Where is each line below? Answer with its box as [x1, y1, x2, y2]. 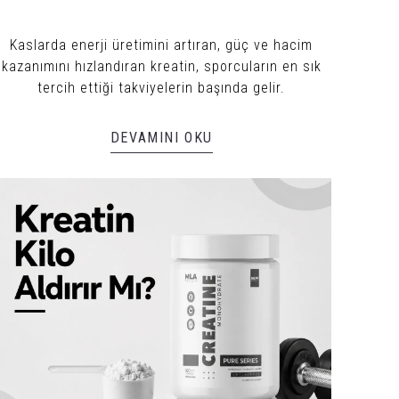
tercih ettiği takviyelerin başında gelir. [37, 78, 286, 96]
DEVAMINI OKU [110, 128, 213, 146]
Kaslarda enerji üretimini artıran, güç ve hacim [10, 36, 313, 53]
